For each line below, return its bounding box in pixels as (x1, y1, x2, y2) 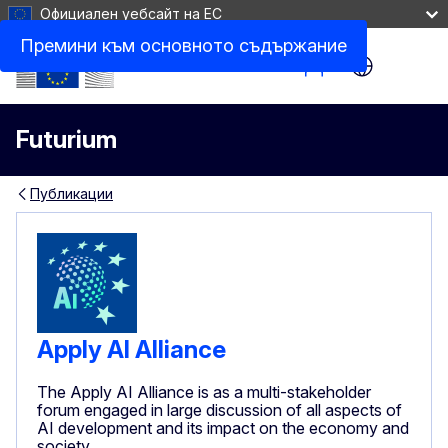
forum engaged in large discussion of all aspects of (37, 399, 402, 420)
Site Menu (29, 67, 113, 89)
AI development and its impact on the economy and (37, 417, 409, 438)
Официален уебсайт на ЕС (40, 5, 222, 22)
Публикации (30, 185, 113, 202)
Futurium (16, 125, 117, 154)
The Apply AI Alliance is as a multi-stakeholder (37, 381, 371, 402)
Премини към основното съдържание (20, 35, 347, 56)
